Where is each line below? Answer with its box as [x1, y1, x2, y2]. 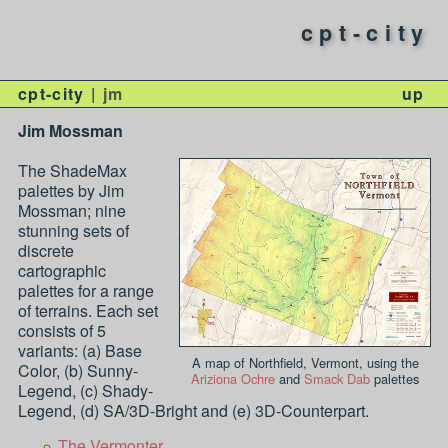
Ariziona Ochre [191, 369, 276, 389]
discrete [17, 239, 74, 263]
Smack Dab [304, 369, 371, 389]
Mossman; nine [17, 199, 126, 223]
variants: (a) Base [17, 339, 142, 363]
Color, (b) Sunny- [17, 359, 138, 383]
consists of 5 [17, 319, 106, 343]
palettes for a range [17, 279, 154, 303]
